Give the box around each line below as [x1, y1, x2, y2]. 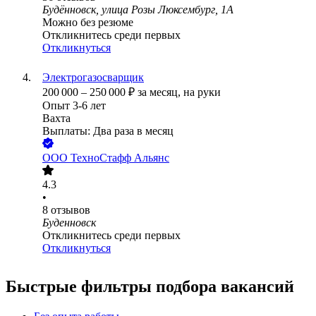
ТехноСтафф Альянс [71, 152, 169, 164]
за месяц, [138, 86, 183, 99]
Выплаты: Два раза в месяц [42, 125, 174, 138]
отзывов [51, 204, 90, 217]
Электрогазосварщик [42, 71, 144, 84]
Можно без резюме [42, 16, 133, 29]
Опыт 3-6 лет [42, 99, 106, 112]
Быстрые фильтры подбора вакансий [6, 277, 294, 296]
